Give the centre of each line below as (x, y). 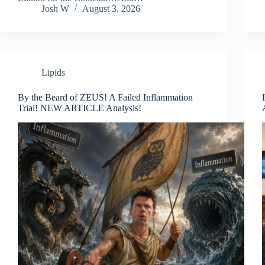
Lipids (53, 72)
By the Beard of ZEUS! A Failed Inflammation (105, 97)
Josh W (55, 8)
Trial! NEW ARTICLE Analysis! (80, 108)
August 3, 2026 (111, 8)
